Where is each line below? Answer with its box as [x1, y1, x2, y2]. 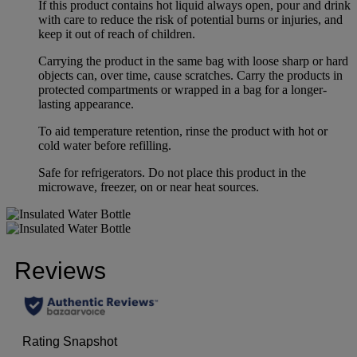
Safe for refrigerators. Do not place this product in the [38, 166, 306, 180]
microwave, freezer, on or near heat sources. [38, 180, 259, 194]
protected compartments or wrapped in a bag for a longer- [38, 83, 327, 97]
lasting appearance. [38, 97, 134, 112]
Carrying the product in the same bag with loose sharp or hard [38, 54, 348, 69]
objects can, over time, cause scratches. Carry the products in [38, 69, 343, 83]
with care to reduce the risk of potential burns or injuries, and [38, 13, 343, 27]
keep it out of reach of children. [38, 27, 195, 41]
